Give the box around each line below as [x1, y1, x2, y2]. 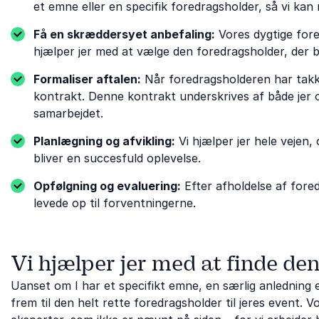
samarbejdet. [33, 105, 103, 120]
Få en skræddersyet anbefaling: [33, 26, 215, 41]
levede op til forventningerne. [33, 195, 196, 210]
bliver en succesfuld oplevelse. [33, 150, 201, 165]
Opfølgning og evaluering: [33, 178, 181, 193]
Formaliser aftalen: [33, 71, 141, 86]
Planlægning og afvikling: [33, 133, 175, 148]
